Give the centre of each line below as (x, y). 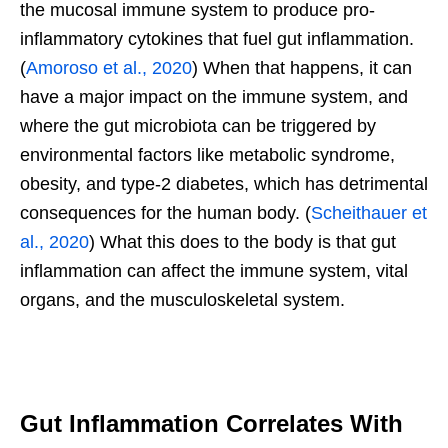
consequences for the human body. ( (165, 212)
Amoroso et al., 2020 (109, 67)
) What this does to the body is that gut (242, 241)
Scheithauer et (369, 212)
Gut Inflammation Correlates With (211, 423)
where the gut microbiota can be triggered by (198, 125)
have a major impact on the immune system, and (214, 96)
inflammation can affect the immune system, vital (214, 270)
